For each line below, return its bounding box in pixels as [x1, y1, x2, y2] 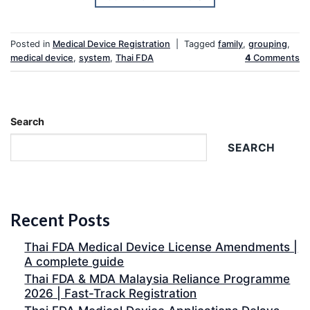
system [79, 53, 110, 64]
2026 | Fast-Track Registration [24, 286, 197, 300]
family [218, 39, 243, 50]
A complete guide [24, 255, 125, 269]
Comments [251, 53, 300, 64]
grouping [248, 39, 287, 50]
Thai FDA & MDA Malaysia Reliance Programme [24, 271, 291, 286]
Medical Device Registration [53, 39, 170, 50]
